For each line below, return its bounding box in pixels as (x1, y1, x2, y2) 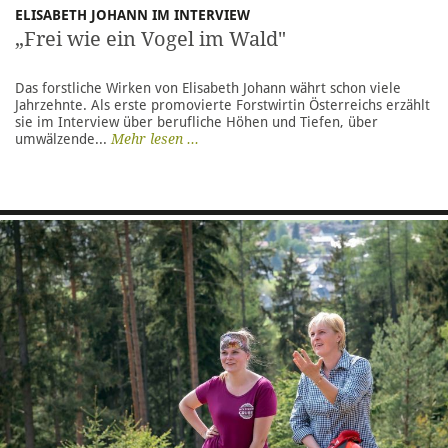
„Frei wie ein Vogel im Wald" (15, 26, 286, 51)
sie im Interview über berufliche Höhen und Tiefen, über (15, 113, 378, 130)
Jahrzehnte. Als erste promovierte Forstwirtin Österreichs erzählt (15, 96, 430, 113)
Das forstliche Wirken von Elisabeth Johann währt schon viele (15, 79, 401, 96)
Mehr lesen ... (111, 130, 199, 147)
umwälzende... (15, 130, 111, 147)
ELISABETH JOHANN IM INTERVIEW (15, 6, 266, 23)
